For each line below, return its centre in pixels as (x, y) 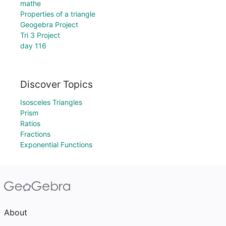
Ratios (30, 123)
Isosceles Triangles (51, 102)
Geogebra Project (49, 25)
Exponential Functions (56, 145)
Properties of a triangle (58, 14)
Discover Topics (56, 84)
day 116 (33, 46)
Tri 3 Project (40, 35)
